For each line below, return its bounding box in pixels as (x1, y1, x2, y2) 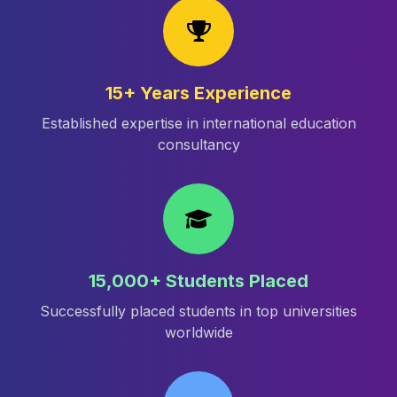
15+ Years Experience (105, 82, 292, 104)
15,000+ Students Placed (89, 270, 308, 292)
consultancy (157, 136, 240, 153)
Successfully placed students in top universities (40, 302, 357, 320)
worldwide (164, 323, 233, 341)
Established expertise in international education (41, 114, 356, 132)
